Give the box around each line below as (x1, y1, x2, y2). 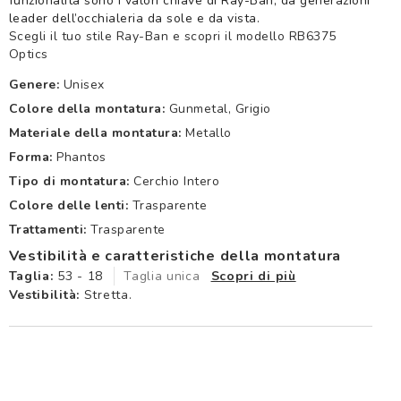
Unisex (63, 76, 105, 94)
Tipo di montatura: (8, 173, 130, 191)
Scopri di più (210, 268, 296, 286)
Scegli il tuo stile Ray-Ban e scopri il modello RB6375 (8, 28, 337, 46)
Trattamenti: (8, 221, 87, 239)
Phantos (56, 149, 107, 166)
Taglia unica (124, 268, 200, 286)
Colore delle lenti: (8, 197, 129, 215)
